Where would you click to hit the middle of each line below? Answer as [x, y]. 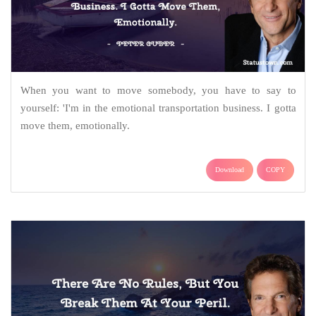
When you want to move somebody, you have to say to [158, 90]
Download [230, 169]
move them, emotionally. [75, 125]
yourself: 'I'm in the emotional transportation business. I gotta [158, 108]
